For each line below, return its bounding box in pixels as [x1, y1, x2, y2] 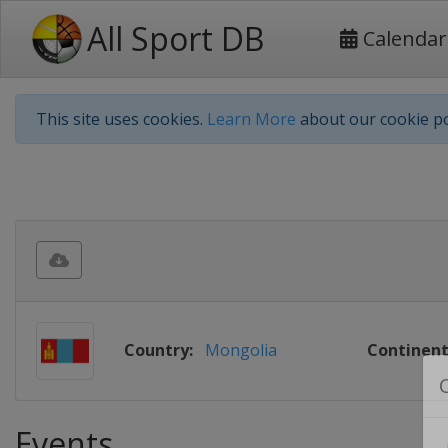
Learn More [207, 108, 296, 130]
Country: [124, 339, 193, 361]
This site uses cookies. [36, 108, 207, 130]
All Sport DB [87, 17, 264, 60]
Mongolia [205, 339, 277, 361]
